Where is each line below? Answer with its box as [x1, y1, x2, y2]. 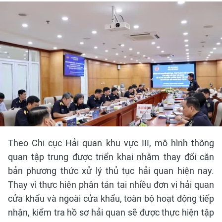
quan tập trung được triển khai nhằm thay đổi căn [8, 152, 214, 163]
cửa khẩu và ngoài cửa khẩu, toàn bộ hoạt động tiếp [8, 193, 214, 204]
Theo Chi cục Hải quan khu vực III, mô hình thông [8, 138, 214, 149]
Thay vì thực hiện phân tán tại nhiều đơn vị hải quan [8, 179, 214, 190]
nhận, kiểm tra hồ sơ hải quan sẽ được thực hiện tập [8, 207, 214, 218]
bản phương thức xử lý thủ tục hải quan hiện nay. [8, 166, 214, 176]
